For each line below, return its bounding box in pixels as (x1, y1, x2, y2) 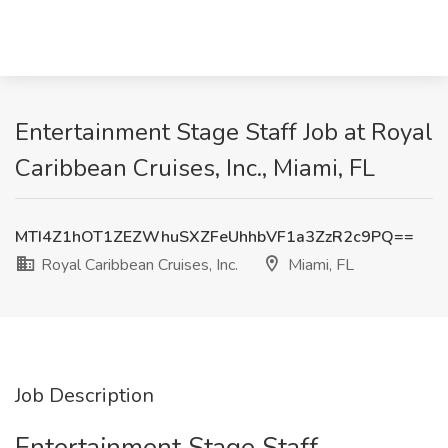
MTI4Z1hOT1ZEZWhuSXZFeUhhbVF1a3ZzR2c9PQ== (15, 226, 414, 248)
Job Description (15, 382, 154, 409)
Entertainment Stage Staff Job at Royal (15, 116, 433, 148)
